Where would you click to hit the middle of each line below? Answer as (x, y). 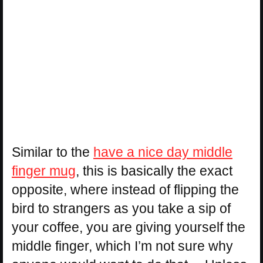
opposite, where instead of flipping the (125, 189)
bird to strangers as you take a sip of (121, 208)
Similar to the (53, 152)
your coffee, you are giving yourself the (129, 227)
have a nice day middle (163, 152)
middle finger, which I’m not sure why (122, 246)
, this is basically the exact (154, 171)
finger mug (44, 171)
